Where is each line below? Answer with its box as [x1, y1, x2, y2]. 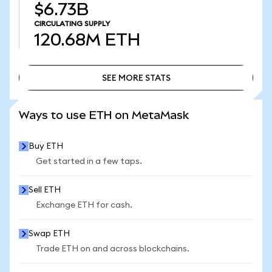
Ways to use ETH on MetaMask [19, 109, 189, 121]
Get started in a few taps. [36, 157, 142, 166]
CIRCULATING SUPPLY [34, 20, 110, 27]
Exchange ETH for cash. [36, 201, 132, 209]
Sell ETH [29, 186, 61, 194]
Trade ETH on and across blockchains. [36, 245, 189, 253]
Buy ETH [29, 142, 63, 151]
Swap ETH [29, 229, 70, 238]
